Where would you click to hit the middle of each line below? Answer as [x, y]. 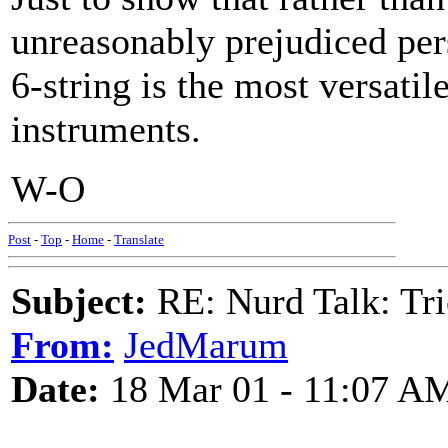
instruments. [106, 129]
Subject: [79, 301]
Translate [139, 239]
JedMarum [206, 345]
